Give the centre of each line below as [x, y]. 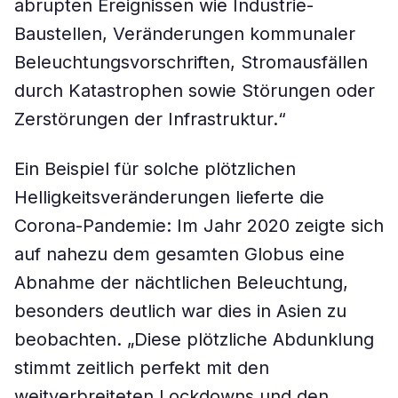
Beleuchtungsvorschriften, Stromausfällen [191, 62]
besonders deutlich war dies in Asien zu [180, 311]
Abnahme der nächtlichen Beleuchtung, [181, 283]
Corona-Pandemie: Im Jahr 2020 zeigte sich [199, 226]
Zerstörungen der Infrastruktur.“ [150, 119]
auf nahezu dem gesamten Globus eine [179, 254]
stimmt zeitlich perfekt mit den [142, 368]
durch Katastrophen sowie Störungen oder [195, 91]
